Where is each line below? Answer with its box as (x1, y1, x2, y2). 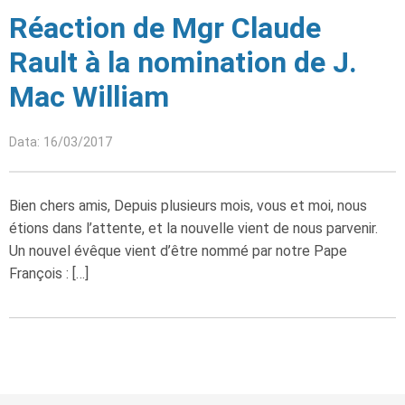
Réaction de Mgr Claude (9, 11, 321, 45)
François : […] (9, 265, 89, 282)
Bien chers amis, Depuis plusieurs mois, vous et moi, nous (9, 197, 367, 214)
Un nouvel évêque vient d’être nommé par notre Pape (9, 242, 347, 259)
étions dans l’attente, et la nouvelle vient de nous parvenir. (9, 220, 378, 237)
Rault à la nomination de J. (9, 45, 357, 80)
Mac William (9, 80, 169, 114)
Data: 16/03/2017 (9, 135, 112, 150)
